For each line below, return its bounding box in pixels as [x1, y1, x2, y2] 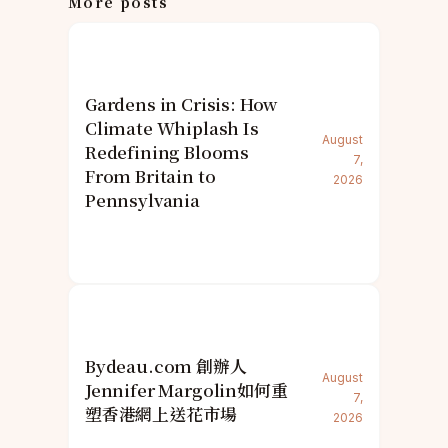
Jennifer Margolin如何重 [85, 377, 288, 402]
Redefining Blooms [85, 139, 250, 164]
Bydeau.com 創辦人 [85, 353, 247, 378]
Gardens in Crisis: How [85, 91, 278, 116]
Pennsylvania [85, 187, 200, 212]
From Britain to [85, 163, 216, 188]
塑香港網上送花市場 [85, 401, 237, 426]
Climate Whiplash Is [85, 115, 259, 140]
